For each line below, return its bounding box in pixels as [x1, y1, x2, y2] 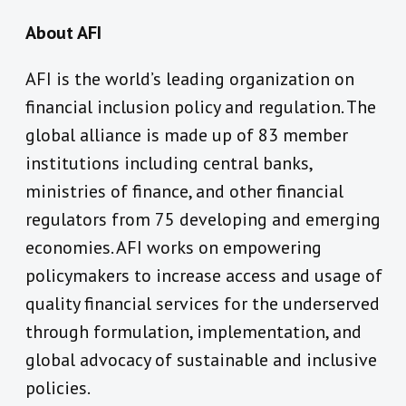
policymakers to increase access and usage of [25, 263, 382, 287]
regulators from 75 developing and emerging [25, 207, 381, 231]
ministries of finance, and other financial [25, 179, 343, 203]
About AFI [25, 20, 101, 44]
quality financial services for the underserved [25, 291, 380, 315]
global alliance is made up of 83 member [25, 122, 348, 147]
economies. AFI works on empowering [25, 235, 322, 259]
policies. [25, 375, 91, 400]
